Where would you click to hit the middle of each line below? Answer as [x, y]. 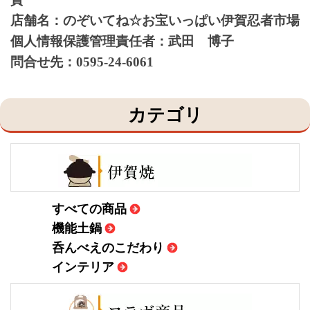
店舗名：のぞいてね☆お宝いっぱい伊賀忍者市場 [155, 20]
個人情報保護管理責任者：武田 [109, 41]
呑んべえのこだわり [108, 247]
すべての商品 [89, 208]
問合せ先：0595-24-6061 [82, 62]
